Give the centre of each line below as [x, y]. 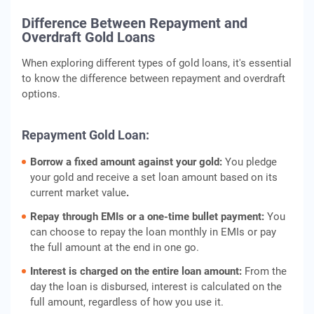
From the [266, 271]
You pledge [251, 162]
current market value [78, 193]
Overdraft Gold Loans [88, 37]
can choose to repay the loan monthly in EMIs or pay [153, 232]
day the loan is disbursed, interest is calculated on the [156, 287]
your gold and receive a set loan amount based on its [154, 177]
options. [41, 94]
